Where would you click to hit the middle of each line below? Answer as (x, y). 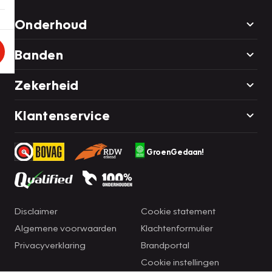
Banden (39, 55)
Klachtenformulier (177, 228)
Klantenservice (63, 115)
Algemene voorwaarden (66, 228)
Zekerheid (47, 85)
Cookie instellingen (180, 262)
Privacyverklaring (50, 245)
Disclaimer (36, 211)
